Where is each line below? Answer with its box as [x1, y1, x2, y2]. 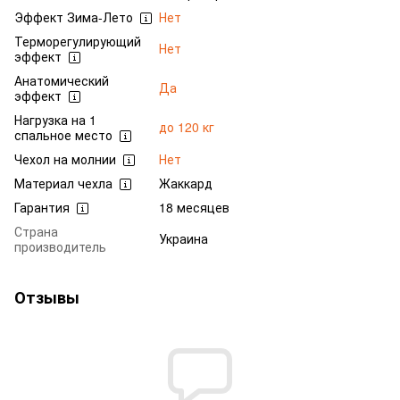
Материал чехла [14, 173, 112, 192]
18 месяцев [159, 197, 229, 216]
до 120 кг [159, 117, 214, 136]
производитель [14, 237, 106, 255]
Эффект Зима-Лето [14, 7, 133, 26]
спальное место [14, 125, 112, 144]
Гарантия [14, 197, 70, 216]
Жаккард [159, 173, 212, 192]
